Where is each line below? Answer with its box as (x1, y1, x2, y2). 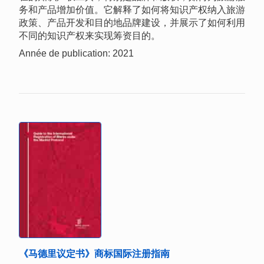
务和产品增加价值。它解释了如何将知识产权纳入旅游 (19, 4, 245, 15)
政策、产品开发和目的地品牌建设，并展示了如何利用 (19, 17, 245, 28)
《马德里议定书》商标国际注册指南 (19, 248, 170, 259)
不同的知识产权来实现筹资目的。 (19, 30, 160, 41)
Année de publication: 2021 (19, 48, 134, 58)
